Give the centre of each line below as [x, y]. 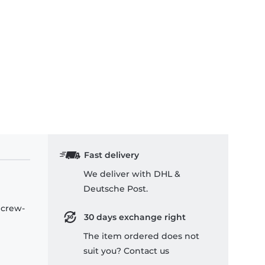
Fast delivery [111, 155]
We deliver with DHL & [132, 174]
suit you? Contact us [126, 251]
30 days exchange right [135, 217]
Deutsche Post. [116, 189]
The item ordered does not [141, 236]
